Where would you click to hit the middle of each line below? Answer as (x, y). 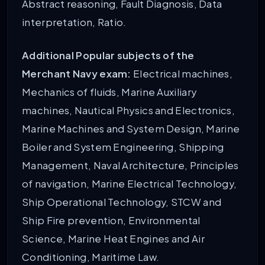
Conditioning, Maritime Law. (91, 257)
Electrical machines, (182, 74)
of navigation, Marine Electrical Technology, (130, 184)
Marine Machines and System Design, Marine (131, 129)
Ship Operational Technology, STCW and (122, 202)
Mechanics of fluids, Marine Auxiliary (109, 92)
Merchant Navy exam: (77, 74)
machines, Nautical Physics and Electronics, (128, 111)
